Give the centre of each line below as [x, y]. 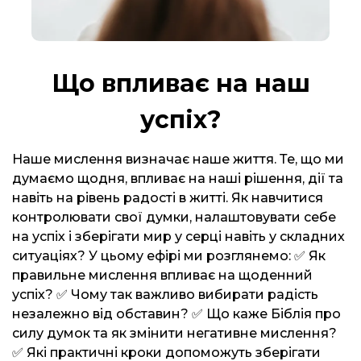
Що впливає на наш [180, 83]
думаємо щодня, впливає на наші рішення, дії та [178, 178]
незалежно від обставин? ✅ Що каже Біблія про [176, 314]
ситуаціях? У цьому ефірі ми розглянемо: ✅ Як [169, 256]
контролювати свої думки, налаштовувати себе [174, 217]
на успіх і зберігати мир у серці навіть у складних [178, 237]
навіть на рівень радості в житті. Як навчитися [168, 198]
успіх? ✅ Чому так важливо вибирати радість [165, 295]
